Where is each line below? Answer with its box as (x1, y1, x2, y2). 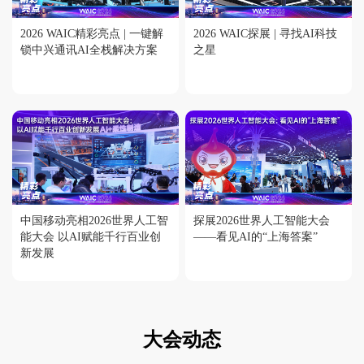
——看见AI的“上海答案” (193, 230, 318, 243)
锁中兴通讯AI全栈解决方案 (20, 44, 158, 57)
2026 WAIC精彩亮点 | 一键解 (20, 28, 163, 41)
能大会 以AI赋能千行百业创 (20, 230, 161, 243)
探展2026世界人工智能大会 (193, 214, 331, 227)
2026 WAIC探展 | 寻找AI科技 (193, 28, 338, 41)
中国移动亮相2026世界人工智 (20, 214, 168, 227)
